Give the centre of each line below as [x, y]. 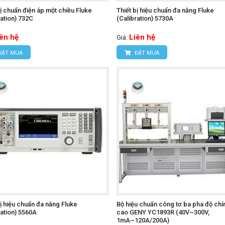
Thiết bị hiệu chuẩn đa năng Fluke [165, 10]
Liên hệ [142, 37]
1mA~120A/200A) [143, 220]
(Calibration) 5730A [145, 18]
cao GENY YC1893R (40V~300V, [163, 212]
